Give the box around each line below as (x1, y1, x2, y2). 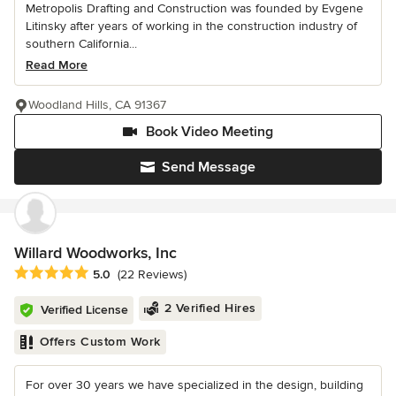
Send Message (162, 157, 255, 176)
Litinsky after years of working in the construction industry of (26, 18, 357, 34)
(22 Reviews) (118, 266, 187, 282)
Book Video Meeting (146, 122, 273, 141)
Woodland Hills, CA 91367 (28, 96, 166, 112)
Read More (26, 57, 88, 72)
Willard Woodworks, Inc (14, 242, 177, 263)
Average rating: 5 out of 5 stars (13, 263, 202, 282)
